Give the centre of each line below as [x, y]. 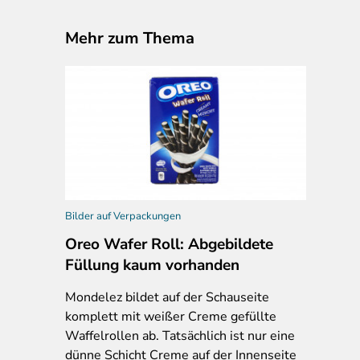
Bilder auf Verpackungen [123, 216]
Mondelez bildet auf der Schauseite [167, 297]
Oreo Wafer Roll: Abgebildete [169, 244]
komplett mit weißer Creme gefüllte [171, 316]
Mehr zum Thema [130, 38]
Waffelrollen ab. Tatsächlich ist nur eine [180, 335]
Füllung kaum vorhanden [152, 265]
